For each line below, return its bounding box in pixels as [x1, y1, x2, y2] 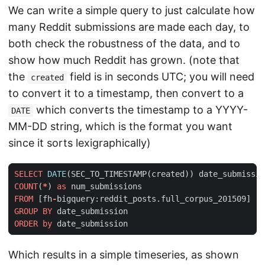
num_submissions [71, 182, 142, 192]
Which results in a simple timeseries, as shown [8, 248, 239, 261]
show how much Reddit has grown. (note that [8, 54, 240, 67]
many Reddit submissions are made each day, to [8, 21, 250, 34]
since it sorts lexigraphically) [8, 137, 151, 150]
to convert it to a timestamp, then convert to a [8, 87, 244, 100]
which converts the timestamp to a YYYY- [33, 104, 248, 117]
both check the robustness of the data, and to [8, 37, 240, 50]
